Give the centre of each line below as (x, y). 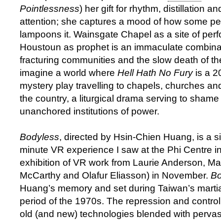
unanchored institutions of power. (90, 111)
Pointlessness (50, 9)
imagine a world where (69, 73)
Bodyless (39, 137)
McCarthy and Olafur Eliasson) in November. (115, 176)
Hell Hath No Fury (155, 73)
